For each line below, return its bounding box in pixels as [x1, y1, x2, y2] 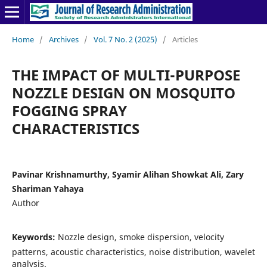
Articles [172, 33, 198, 45]
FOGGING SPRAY [11, 100, 127, 120]
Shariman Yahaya [11, 182, 83, 194]
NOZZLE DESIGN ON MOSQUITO [11, 82, 235, 103]
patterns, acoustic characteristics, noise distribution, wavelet [11, 246, 255, 257]
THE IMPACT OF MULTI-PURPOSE [11, 64, 240, 85]
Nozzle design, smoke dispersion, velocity [57, 231, 224, 243]
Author [11, 197, 39, 209]
